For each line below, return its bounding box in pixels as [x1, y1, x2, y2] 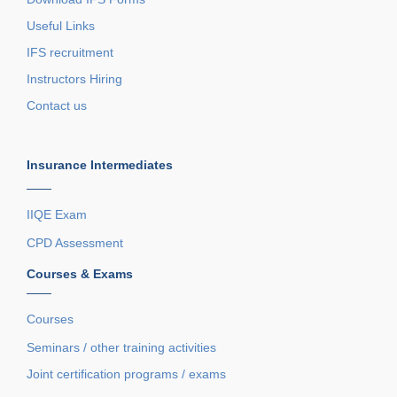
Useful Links [27, 18, 95, 33]
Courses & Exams [27, 266, 133, 281]
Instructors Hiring [27, 71, 122, 86]
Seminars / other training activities [27, 339, 216, 354]
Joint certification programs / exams [27, 366, 226, 381]
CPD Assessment [27, 235, 123, 250]
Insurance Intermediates [27, 157, 173, 172]
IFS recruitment [27, 44, 113, 59]
